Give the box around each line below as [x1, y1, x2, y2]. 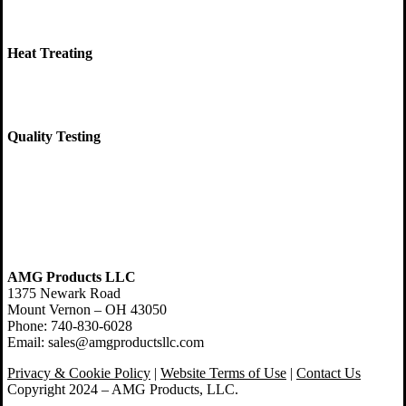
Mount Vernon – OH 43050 [7, 302, 167, 318]
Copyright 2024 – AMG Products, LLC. [7, 382, 238, 398]
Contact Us [296, 365, 361, 382]
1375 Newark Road [7, 285, 121, 302]
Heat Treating [7, 44, 92, 61]
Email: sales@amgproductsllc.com [7, 334, 204, 351]
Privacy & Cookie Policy [7, 365, 150, 382]
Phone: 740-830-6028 [7, 318, 132, 334]
